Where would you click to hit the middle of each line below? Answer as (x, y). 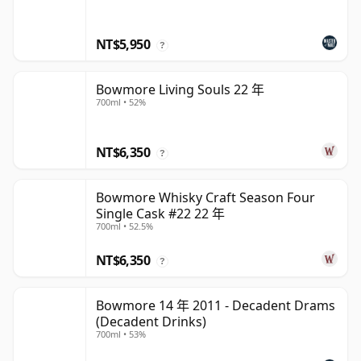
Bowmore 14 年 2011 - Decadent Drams (216, 306)
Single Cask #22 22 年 (160, 214)
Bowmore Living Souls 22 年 (180, 90)
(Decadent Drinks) (151, 322)
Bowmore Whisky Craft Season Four (205, 198)
